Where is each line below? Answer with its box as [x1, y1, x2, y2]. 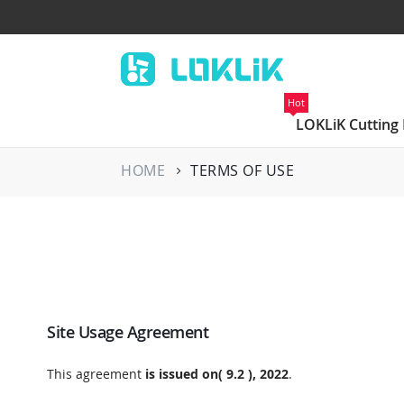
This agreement [47, 365, 145, 383]
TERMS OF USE [190, 161, 295, 181]
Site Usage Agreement [47, 321, 208, 344]
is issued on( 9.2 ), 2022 [145, 365, 289, 383]
